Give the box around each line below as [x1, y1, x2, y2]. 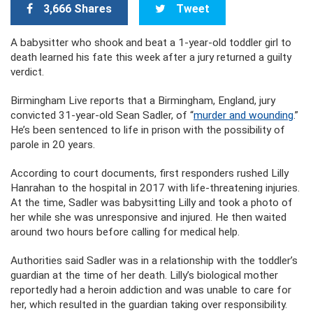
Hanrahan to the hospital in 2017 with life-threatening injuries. [10, 182, 300, 194]
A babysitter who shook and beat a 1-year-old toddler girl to [10, 36, 291, 49]
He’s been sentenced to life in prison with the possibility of [10, 124, 285, 136]
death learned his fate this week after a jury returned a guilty [10, 51, 291, 64]
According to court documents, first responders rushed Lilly [10, 167, 289, 180]
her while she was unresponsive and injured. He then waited [10, 211, 286, 224]
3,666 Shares [43, 2, 112, 15]
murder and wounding [194, 109, 293, 122]
